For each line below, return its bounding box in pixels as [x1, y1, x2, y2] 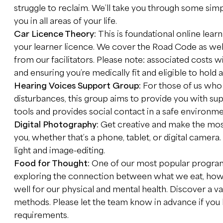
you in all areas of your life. [13, 16, 117, 26]
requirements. [13, 211, 69, 220]
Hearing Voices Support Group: [13, 81, 143, 91]
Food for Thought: [13, 159, 92, 168]
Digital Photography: [13, 120, 101, 129]
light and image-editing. [13, 146, 105, 155]
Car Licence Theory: [13, 29, 98, 39]
